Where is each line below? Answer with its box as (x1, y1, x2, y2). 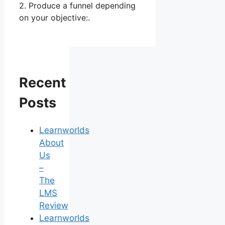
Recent (19, 74, 66, 91)
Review (39, 200, 68, 211)
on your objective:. (19, 12, 90, 23)
